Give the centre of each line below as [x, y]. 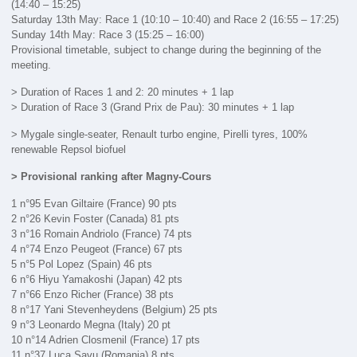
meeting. [31, 65]
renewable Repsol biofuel [69, 149]
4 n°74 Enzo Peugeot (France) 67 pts [97, 249]
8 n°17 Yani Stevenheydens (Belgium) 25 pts [115, 309]
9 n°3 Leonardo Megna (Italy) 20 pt [91, 324]
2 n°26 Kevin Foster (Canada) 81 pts [96, 218]
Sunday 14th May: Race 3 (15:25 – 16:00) [108, 34]
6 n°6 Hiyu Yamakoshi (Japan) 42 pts [97, 279]
